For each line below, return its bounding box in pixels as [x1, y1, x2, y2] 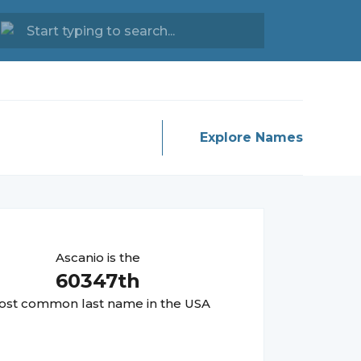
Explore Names [200, 130, 303, 145]
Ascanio [55, 250, 104, 265]
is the [103, 250, 140, 265]
